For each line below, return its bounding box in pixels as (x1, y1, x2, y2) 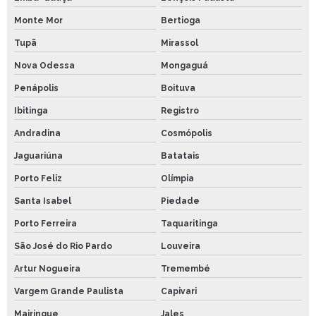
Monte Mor (14, 16, 63, 26)
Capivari (160, 286, 197, 297)
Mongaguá (160, 61, 208, 71)
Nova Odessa (14, 61, 75, 71)
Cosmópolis (160, 128, 212, 139)
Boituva (160, 83, 195, 94)
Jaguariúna (14, 151, 63, 162)
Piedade (160, 196, 200, 207)
